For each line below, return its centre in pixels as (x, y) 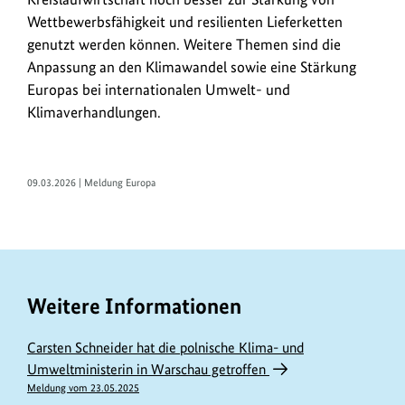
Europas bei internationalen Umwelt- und (159, 90)
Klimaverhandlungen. (94, 113)
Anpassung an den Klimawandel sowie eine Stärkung (192, 67)
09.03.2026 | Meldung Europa (91, 182)
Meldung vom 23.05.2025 (83, 387)
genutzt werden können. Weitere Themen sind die (184, 45)
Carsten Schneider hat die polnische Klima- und (165, 347)
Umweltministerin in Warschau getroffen (148, 369)
